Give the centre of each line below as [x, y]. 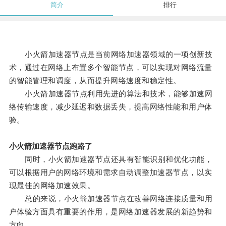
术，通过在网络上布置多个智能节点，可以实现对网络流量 [110, 68]
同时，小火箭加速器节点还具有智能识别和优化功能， [111, 159]
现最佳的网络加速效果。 [52, 186]
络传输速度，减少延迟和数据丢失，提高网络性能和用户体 [110, 107]
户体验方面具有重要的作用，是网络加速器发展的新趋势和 [110, 212]
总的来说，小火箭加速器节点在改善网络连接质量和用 [111, 199]
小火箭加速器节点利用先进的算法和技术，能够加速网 [111, 94]
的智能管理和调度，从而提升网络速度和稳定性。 [95, 81]
